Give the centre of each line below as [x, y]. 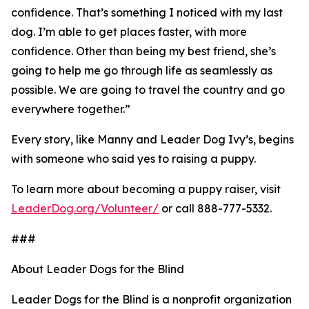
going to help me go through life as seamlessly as [142, 71]
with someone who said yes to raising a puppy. [133, 159]
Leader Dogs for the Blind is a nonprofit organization [151, 300]
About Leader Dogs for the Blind [98, 269]
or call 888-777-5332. [215, 209]
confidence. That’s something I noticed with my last [147, 13]
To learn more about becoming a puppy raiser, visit [146, 189]
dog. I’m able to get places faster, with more [129, 32]
